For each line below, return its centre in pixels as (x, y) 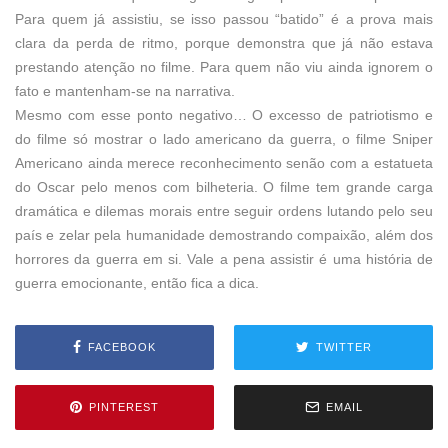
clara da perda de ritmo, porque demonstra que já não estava (224, 42)
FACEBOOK (122, 347)
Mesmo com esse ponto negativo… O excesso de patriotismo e (224, 114)
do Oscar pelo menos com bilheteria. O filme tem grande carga (224, 186)
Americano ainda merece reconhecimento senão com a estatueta (224, 162)
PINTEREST (124, 407)
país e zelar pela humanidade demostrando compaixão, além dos (224, 234)
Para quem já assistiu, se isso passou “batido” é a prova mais (224, 18)
